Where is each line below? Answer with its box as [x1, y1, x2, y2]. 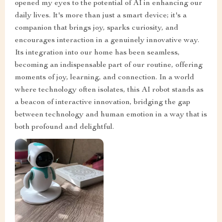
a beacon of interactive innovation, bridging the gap [15, 99, 190, 107]
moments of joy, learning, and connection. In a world [15, 74, 194, 82]
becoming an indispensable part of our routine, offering [15, 61, 203, 70]
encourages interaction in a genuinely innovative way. [15, 37, 199, 45]
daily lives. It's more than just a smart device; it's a [15, 12, 187, 20]
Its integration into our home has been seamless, [15, 49, 180, 57]
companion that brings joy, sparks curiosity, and [15, 24, 178, 33]
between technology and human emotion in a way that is [15, 111, 207, 119]
